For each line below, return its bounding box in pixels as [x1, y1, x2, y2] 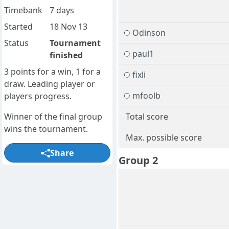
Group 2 [119, 153, 158, 168]
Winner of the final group [4, 111, 102, 123]
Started [4, 21, 33, 33]
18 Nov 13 [49, 21, 87, 33]
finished [49, 50, 83, 61]
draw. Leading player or [4, 78, 95, 90]
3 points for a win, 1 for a [4, 66, 101, 78]
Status [4, 37, 29, 49]
